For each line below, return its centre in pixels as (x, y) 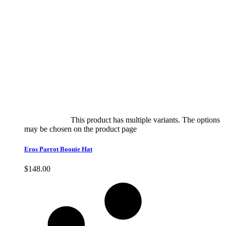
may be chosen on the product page (81, 129)
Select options (46, 120)
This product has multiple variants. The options (145, 120)
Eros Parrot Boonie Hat (58, 149)
